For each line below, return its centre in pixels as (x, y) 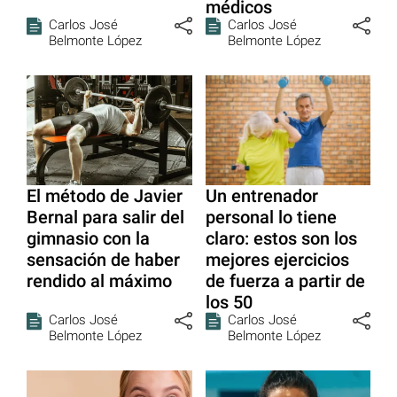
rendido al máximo (99, 281)
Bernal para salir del (105, 218)
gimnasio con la (88, 239)
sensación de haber (103, 260)
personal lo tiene (271, 218)
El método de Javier (105, 196)
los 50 (229, 303)
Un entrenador (261, 196)
